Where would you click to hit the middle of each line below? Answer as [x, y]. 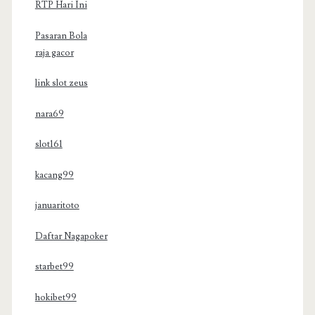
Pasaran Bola [61, 36]
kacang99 [54, 175]
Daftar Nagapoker [71, 236]
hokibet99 [56, 297]
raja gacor [54, 52]
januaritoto [57, 206]
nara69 [49, 114]
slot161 [49, 144]
